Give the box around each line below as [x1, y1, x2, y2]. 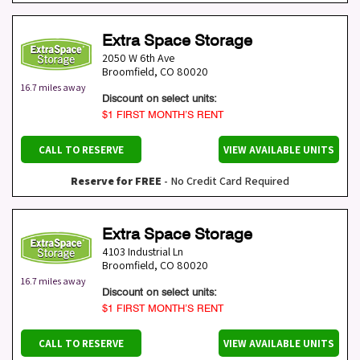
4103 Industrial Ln [102, 244, 183, 260]
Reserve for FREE [71, 174, 162, 189]
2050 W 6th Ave [102, 51, 174, 66]
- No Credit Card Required [162, 174, 289, 189]
